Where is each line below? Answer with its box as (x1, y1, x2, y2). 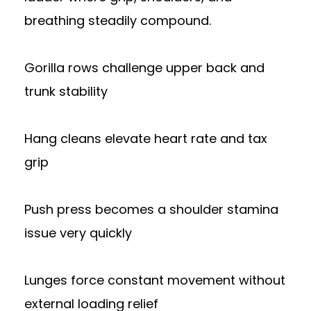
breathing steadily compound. (24, 12, 211, 29)
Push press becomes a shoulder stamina (24, 201, 278, 218)
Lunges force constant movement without (24, 271, 285, 289)
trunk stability (24, 83, 108, 100)
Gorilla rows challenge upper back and (24, 59, 264, 76)
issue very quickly (24, 224, 132, 242)
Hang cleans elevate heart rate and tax (24, 130, 267, 147)
